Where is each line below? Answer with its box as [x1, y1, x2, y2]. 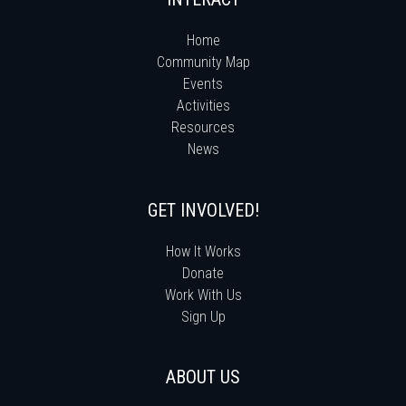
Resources [171, 118, 235, 136]
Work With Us [164, 285, 242, 304]
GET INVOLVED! [147, 198, 259, 221]
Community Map [156, 53, 250, 71]
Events [183, 74, 223, 92]
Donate [182, 264, 224, 282]
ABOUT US [166, 365, 240, 388]
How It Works [165, 242, 241, 260]
